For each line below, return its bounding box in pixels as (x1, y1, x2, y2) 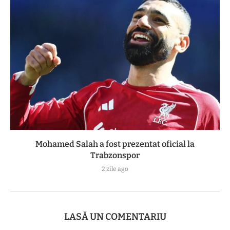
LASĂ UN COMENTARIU (64, 210, 166, 222)
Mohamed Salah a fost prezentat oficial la (35, 139, 195, 149)
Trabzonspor (90, 150, 140, 160)
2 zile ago (102, 165, 128, 172)
